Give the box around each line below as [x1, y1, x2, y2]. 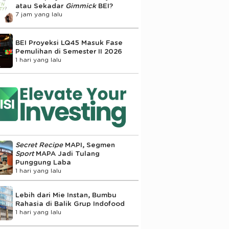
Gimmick [65, 2, 98, 10]
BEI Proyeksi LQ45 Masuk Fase [15, 39, 123, 47]
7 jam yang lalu [15, 11, 62, 17]
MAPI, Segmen [62, 142, 115, 149]
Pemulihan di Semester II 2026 [15, 48, 122, 55]
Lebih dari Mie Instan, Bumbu [15, 191, 117, 199]
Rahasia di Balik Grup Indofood [15, 200, 125, 208]
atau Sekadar [15, 2, 65, 10]
